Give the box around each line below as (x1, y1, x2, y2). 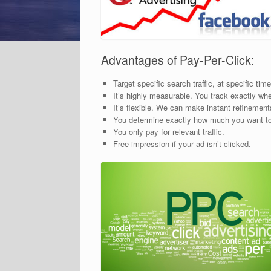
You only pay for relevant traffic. (113, 126, 224, 138)
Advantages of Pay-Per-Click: (101, 51, 254, 68)
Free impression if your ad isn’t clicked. (113, 138, 251, 150)
